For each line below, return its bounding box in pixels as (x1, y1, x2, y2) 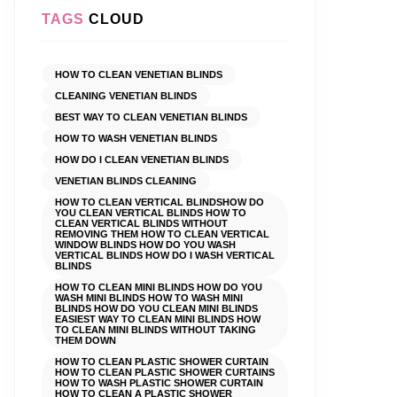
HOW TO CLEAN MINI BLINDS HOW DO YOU (55, 282, 262, 292)
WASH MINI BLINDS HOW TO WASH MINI (55, 292, 243, 303)
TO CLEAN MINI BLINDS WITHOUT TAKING (55, 324, 256, 335)
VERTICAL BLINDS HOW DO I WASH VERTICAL (55, 250, 275, 261)
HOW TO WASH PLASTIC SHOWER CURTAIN (55, 378, 263, 388)
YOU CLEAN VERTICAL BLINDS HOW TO (55, 207, 246, 218)
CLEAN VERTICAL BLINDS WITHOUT (55, 218, 228, 229)
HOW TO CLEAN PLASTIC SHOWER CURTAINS (55, 367, 275, 378)
